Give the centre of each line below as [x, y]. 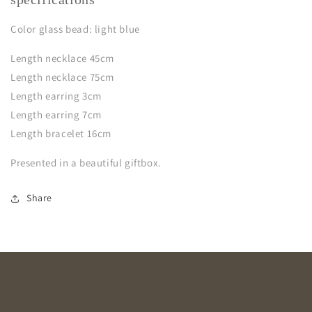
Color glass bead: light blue [75, 29]
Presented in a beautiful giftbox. [86, 163]
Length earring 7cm [56, 115]
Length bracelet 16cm [62, 134]
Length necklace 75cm [62, 77]
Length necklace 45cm [62, 58]
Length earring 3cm [56, 96]
